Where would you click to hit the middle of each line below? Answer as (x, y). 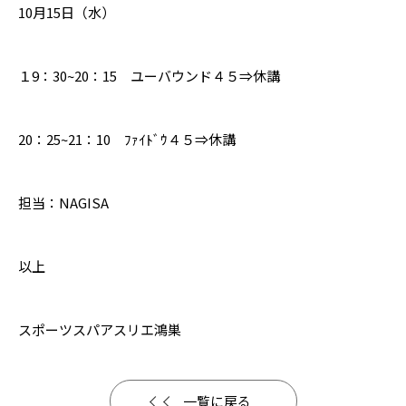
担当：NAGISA (63, 203)
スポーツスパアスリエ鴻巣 (100, 329)
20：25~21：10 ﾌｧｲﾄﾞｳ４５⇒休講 (127, 139)
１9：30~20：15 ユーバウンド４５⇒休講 (149, 76)
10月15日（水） (67, 12)
